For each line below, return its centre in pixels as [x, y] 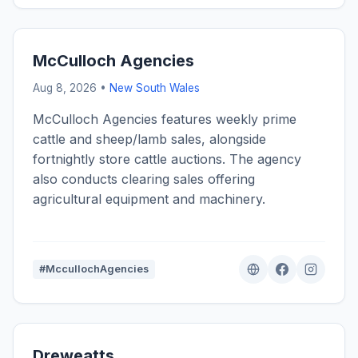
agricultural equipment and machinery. [149, 199]
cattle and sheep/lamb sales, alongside [149, 139]
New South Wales [155, 88]
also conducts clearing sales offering [144, 179]
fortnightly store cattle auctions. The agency [167, 159]
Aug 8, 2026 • [71, 88]
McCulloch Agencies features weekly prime [165, 119]
